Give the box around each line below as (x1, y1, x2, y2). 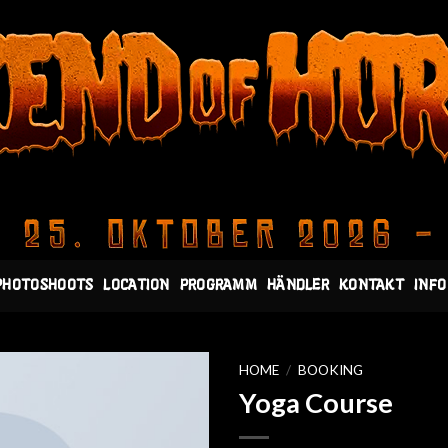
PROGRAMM (179, 279, 257, 293)
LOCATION (103, 279, 170, 293)
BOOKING (298, 362, 364, 378)
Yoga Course (239, 385, 393, 419)
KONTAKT (339, 279, 405, 293)
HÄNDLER (267, 279, 330, 293)
